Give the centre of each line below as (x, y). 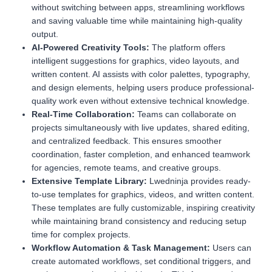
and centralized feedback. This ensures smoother (127, 141)
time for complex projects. (81, 235)
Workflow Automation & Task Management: (121, 248)
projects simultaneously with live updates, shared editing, (141, 128)
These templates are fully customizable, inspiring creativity (143, 208)
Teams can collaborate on (185, 114)
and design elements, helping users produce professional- (143, 88)
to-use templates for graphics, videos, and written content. (143, 195)
